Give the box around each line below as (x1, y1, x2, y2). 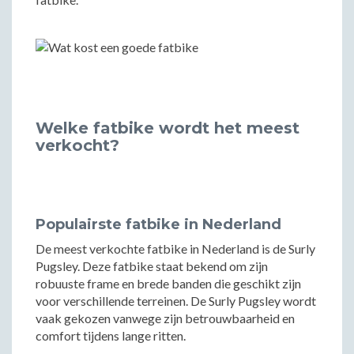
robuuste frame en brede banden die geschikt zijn (36, 276, 301, 291)
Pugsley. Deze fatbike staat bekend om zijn (36, 258, 268, 273)
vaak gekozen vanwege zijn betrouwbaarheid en (36, 311, 295, 326)
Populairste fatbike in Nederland (36, 216, 281, 233)
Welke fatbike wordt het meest (36, 119, 299, 137)
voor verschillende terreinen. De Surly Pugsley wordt (36, 293, 316, 308)
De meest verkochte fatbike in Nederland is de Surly (36, 241, 315, 256)
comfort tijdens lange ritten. (36, 328, 186, 343)
